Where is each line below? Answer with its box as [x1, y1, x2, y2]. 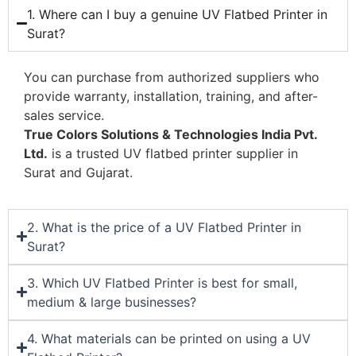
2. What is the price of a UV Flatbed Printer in [27, 219, 302, 235]
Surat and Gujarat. [24, 164, 133, 180]
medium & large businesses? [27, 293, 197, 310]
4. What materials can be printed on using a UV [27, 330, 311, 346]
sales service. [24, 106, 104, 123]
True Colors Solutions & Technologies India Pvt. [24, 126, 317, 142]
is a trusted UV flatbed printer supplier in [48, 145, 298, 161]
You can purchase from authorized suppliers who [24, 68, 319, 85]
